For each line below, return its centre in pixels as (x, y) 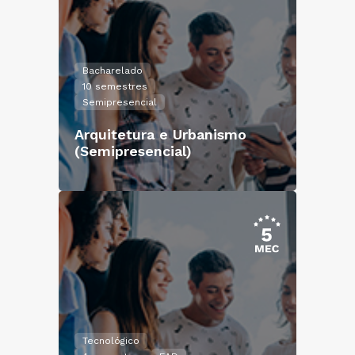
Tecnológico (111, 341)
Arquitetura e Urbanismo (160, 134)
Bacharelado (113, 71)
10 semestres (115, 86)
